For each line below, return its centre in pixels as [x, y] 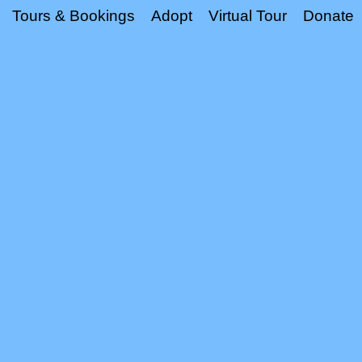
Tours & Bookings [74, 16]
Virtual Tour [248, 16]
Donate [328, 16]
